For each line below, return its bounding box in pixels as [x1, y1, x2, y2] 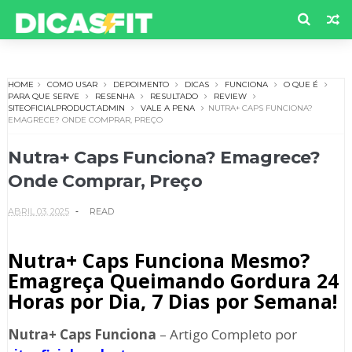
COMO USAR [46, 79, 97, 90]
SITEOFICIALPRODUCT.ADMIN [7, 103, 125, 114]
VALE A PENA [140, 103, 195, 114]
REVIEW [213, 91, 247, 102]
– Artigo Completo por [156, 325, 297, 344]
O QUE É [283, 79, 318, 90]
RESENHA [94, 91, 134, 102]
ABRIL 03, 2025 [7, 206, 69, 218]
